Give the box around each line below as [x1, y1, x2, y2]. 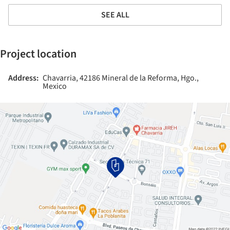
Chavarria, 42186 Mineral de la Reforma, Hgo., [43, 72, 199, 84]
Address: [8, 72, 39, 84]
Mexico [43, 81, 67, 92]
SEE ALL [101, 9, 129, 21]
